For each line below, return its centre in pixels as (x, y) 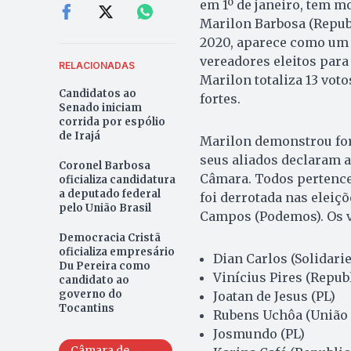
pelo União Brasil (105, 208)
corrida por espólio (112, 121)
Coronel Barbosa (104, 165)
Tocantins (86, 308)
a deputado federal (109, 194)
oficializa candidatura (117, 179)
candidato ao (94, 280)
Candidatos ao (97, 93)
